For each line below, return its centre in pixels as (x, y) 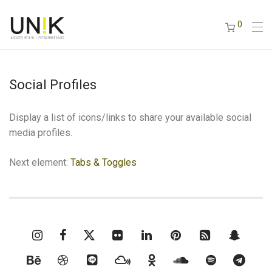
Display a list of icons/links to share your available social (130, 117)
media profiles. (41, 133)
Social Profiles (53, 85)
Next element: (40, 162)
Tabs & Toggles (104, 162)
